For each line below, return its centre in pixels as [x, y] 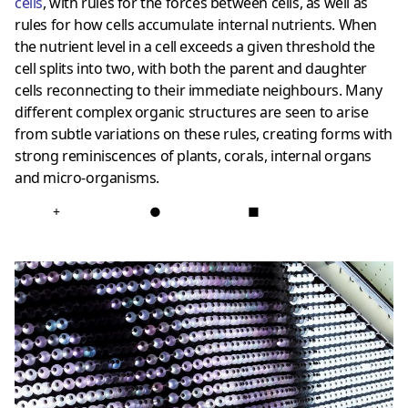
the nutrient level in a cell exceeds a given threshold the [195, 46]
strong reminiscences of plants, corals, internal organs [194, 155]
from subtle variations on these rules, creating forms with [204, 133]
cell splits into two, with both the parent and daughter [191, 68]
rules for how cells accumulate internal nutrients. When [196, 24]
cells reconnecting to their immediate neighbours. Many [199, 90]
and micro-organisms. [87, 177]
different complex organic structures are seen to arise [192, 112]
